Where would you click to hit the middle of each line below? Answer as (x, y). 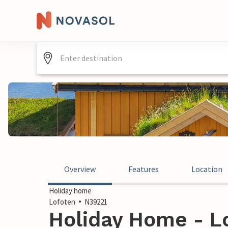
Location (207, 169)
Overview (80, 169)
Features (144, 169)
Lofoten (62, 202)
